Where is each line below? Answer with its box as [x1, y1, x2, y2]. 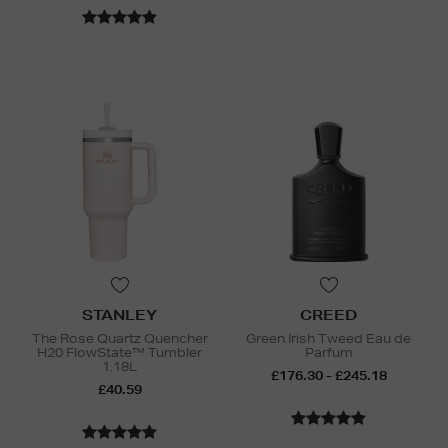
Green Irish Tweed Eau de [246, 330, 411, 348]
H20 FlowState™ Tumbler [37, 344, 202, 362]
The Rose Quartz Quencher [31, 330, 208, 348]
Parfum [304, 344, 353, 362]
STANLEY [82, 306, 157, 325]
